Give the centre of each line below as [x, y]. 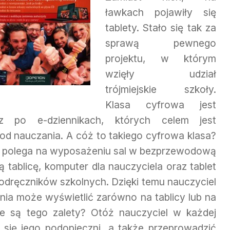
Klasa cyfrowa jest [160, 104]
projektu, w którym [160, 58]
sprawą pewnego [160, 43]
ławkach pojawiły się [160, 12]
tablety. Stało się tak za [160, 27]
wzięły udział [160, 74]
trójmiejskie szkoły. [160, 89]
